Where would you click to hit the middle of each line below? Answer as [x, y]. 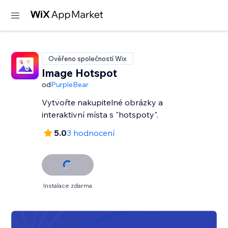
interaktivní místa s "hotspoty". [100, 115]
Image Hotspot [80, 73]
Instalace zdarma [68, 186]
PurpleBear [70, 84]
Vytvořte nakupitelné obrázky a [103, 102]
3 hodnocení [91, 133]
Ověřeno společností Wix [88, 59]
